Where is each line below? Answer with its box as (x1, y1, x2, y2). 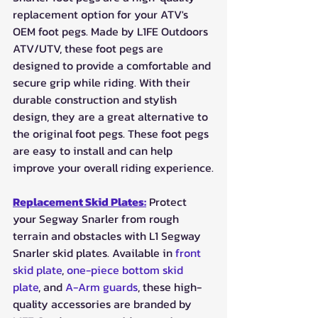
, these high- (138, 278, 202, 295)
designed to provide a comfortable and (13, 56, 214, 74)
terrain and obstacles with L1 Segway (13, 226, 204, 244)
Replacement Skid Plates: (13, 192, 146, 210)
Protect (146, 192, 190, 210)
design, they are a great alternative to (13, 107, 211, 125)
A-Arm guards (65, 278, 138, 295)
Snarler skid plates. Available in (13, 243, 175, 261)
